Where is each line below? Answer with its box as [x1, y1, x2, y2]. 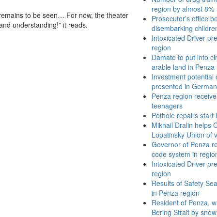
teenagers [152, 101, 183, 110]
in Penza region [152, 188, 200, 198]
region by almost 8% [152, 4, 214, 14]
